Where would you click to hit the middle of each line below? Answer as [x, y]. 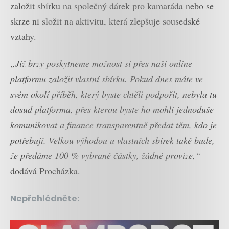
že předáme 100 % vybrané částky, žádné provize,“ [105, 155]
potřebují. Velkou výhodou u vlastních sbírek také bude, [112, 140]
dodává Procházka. [45, 170]
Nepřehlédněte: [45, 198]
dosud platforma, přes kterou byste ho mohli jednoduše [112, 109]
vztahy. [23, 37]
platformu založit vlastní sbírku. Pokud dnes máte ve [107, 78]
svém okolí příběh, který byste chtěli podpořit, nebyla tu [113, 94]
